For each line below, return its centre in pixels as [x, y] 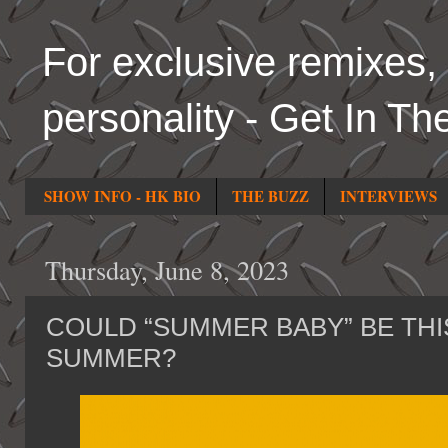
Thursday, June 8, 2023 [167, 270]
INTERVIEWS [388, 196]
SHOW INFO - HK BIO [122, 196]
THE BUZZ [270, 196]
